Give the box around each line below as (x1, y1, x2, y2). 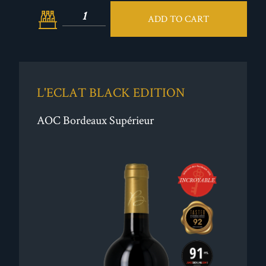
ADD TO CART (148, 12, 210, 25)
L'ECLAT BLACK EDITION (37, 83, 185, 100)
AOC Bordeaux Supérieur (37, 112, 154, 128)
